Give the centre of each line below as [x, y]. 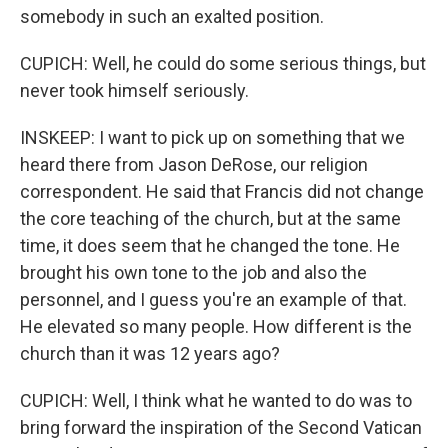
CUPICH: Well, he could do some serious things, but [223, 63]
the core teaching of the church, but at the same [210, 218]
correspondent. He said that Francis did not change [222, 191]
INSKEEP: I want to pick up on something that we [212, 137]
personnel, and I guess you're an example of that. [213, 299]
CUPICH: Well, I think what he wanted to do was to [216, 400]
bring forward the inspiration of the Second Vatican [221, 427]
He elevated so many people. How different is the [216, 326]
